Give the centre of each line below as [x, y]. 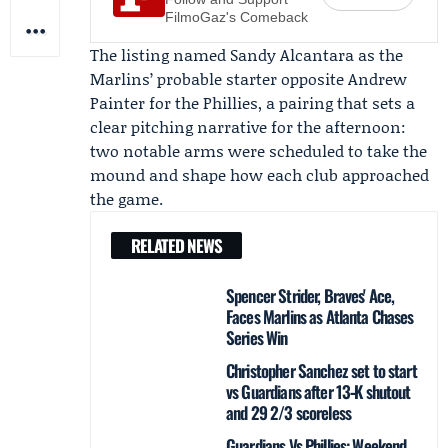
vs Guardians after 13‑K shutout [318, 391]
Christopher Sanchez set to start [321, 370]
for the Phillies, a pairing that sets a [280, 102]
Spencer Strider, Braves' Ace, [310, 295]
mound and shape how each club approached [259, 174]
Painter [117, 102]
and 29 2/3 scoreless [289, 412]
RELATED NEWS [176, 245]
